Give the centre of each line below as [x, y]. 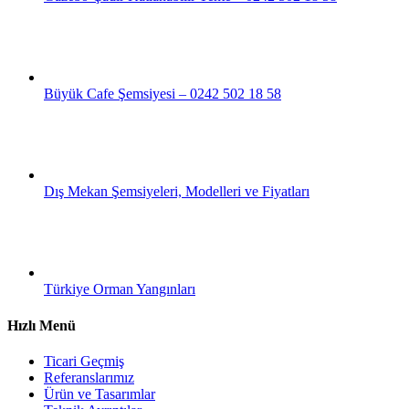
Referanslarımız [89, 377]
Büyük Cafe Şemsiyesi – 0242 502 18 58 [163, 94]
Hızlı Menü [42, 325]
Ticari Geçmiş [84, 361]
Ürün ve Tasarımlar [100, 393]
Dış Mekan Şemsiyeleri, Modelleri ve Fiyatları [177, 192]
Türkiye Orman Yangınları [120, 289]
